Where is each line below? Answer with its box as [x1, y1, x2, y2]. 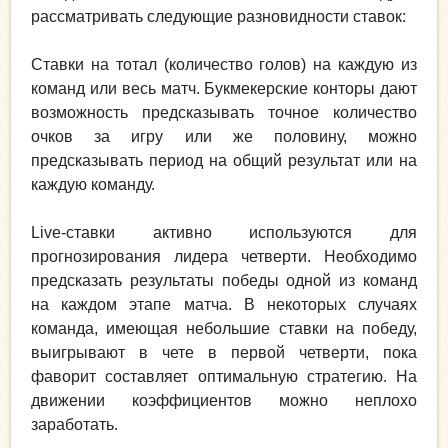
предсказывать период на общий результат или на [31, 152, 417, 170]
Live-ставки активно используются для [31, 224, 417, 242]
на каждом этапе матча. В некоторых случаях [31, 296, 417, 314]
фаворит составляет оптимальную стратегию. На [31, 368, 417, 386]
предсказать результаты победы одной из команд [31, 272, 417, 290]
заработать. [31, 416, 118, 434]
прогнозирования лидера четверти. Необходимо [31, 248, 417, 266]
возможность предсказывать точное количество [31, 104, 417, 122]
